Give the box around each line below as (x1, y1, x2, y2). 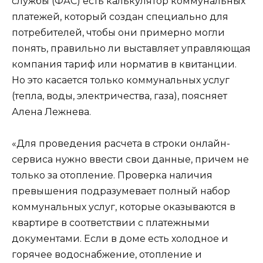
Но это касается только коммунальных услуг (12, 75, 230, 86)
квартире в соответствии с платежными (12, 217, 210, 229)
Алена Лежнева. (12, 106, 91, 118)
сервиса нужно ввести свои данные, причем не (12, 154, 249, 166)
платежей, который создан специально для (12, 11, 228, 23)
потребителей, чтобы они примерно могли (12, 27, 225, 39)
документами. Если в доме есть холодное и (12, 233, 228, 245)
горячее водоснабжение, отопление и (12, 249, 202, 261)
